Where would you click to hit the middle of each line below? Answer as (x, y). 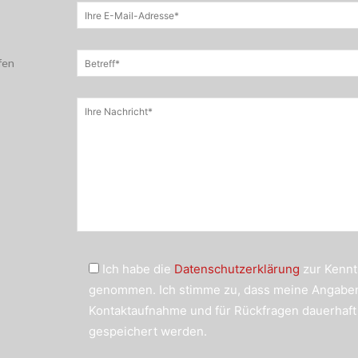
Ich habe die (139, 269)
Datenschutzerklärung (237, 269)
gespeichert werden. (148, 332)
